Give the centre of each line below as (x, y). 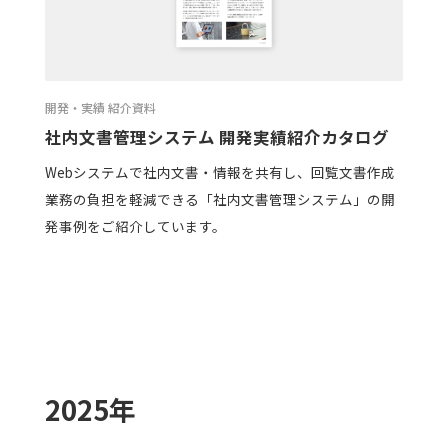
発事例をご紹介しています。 (135, 225)
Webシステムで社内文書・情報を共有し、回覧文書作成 (219, 171)
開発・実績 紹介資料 (100, 107)
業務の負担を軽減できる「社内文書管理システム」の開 (219, 198)
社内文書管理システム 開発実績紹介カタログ (216, 137)
